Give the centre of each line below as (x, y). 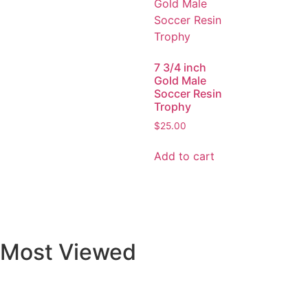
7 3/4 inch (180, 67)
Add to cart (184, 156)
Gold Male (180, 80)
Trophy (173, 106)
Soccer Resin (188, 93)
